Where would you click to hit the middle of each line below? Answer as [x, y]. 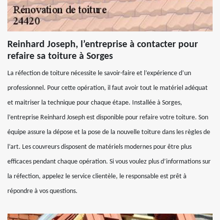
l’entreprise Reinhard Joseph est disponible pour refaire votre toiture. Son [108, 118]
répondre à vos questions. [42, 191]
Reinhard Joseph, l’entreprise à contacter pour [103, 45]
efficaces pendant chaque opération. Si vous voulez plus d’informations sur [109, 162]
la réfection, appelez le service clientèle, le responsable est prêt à [97, 177]
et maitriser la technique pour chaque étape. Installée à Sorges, [95, 103]
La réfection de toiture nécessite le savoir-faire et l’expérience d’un [99, 73]
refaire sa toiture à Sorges [60, 56]
